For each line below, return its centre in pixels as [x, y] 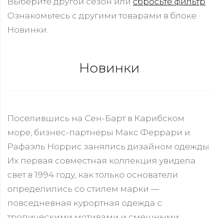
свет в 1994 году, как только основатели [93, 174]
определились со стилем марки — [83, 189]
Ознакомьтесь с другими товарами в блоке [102, 15]
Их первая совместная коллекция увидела [101, 160]
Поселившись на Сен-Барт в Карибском [96, 118]
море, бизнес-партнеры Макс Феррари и [99, 132]
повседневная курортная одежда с [85, 203]
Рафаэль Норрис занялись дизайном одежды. [109, 146]
